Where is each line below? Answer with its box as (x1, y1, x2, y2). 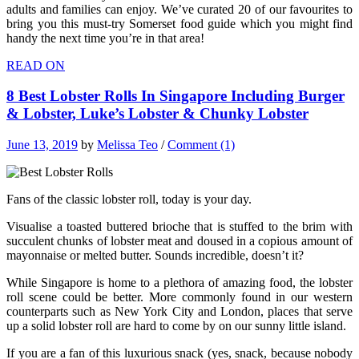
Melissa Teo (97, 138, 158, 152)
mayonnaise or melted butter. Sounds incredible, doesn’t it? (6, 248, 304, 263)
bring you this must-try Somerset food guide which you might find (6, 16, 353, 30)
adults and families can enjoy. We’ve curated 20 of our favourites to (6, 2, 353, 16)
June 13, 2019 (6, 138, 78, 152)
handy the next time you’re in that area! (6, 30, 204, 45)
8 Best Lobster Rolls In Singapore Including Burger (6, 87, 345, 105)
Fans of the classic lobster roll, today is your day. (6, 192, 252, 207)
